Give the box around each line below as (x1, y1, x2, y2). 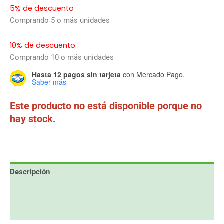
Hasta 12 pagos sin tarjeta (32, 69, 121, 80)
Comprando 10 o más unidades (10, 52, 114, 62)
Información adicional (10, 186, 82, 196)
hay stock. (10, 112, 56, 125)
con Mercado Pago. (121, 69, 185, 80)
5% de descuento (10, 3, 74, 14)
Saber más (32, 77, 66, 87)
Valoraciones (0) (10, 206, 65, 215)
